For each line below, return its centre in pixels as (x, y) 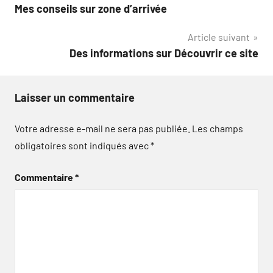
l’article (43, 42)
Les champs (218, 128)
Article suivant (219, 37)
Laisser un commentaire (75, 97)
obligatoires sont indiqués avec (83, 145)
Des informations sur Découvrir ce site (164, 53)
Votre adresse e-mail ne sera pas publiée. (102, 128)
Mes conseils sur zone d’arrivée (91, 8)
